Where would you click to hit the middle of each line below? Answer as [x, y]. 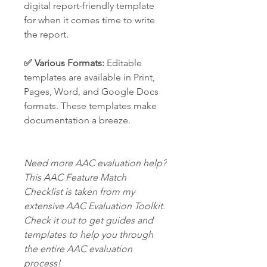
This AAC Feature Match [75, 177]
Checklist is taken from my [79, 192]
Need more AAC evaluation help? [95, 163]
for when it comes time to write [89, 20]
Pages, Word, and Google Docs [91, 91]
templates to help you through [89, 235]
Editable [123, 63]
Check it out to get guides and [89, 220]
